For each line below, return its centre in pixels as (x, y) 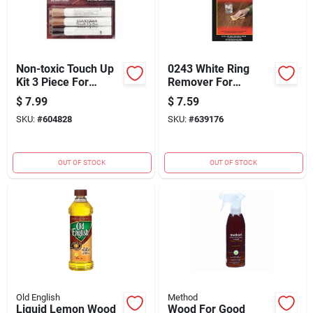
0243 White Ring (208, 68)
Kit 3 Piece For (52, 82)
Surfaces (190, 108)
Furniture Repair (57, 95)
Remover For (200, 82)
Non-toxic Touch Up (65, 68)
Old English (38, 297)
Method (182, 297)
